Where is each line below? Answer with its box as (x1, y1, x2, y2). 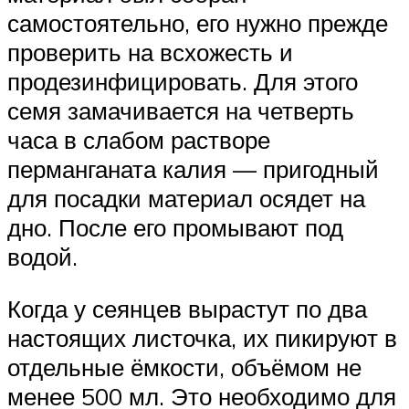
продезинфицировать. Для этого (7, 66, 358, 96)
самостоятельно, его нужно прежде (7, 7, 388, 37)
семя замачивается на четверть (7, 95, 354, 125)
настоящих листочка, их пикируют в (7, 323, 397, 353)
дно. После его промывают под (7, 212, 343, 242)
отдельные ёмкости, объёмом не (7, 352, 362, 383)
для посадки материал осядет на (7, 183, 365, 213)
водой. (7, 241, 78, 271)
